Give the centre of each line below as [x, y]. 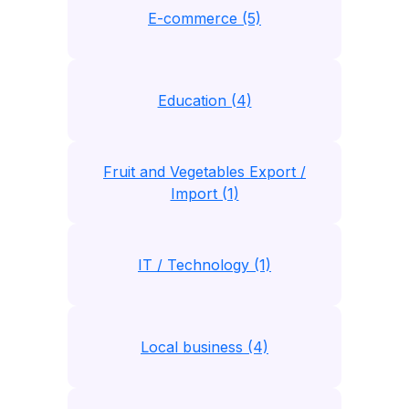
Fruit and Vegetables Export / [204, 172]
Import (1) [204, 194]
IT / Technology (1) [204, 265]
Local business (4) [204, 347]
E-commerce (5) [204, 18]
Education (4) [204, 100]
